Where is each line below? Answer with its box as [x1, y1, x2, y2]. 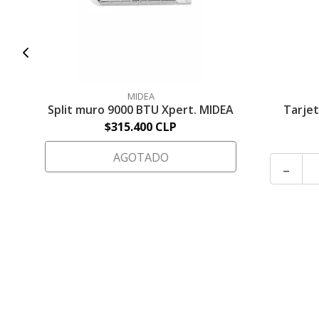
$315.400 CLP [105, 119, 177, 135]
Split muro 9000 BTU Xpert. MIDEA [48, 102, 234, 118]
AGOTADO [113, 150, 169, 166]
